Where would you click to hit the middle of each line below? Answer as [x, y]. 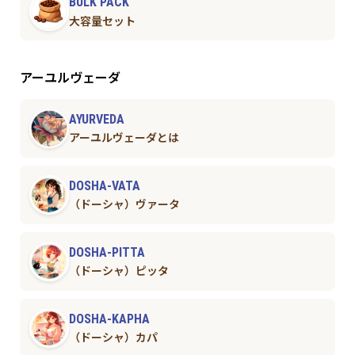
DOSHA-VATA [104, 185]
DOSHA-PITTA [107, 252]
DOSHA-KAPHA [109, 319]
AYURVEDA [96, 119]
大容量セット [102, 21]
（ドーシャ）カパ [113, 338]
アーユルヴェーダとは [124, 138]
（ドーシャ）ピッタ [118, 271]
